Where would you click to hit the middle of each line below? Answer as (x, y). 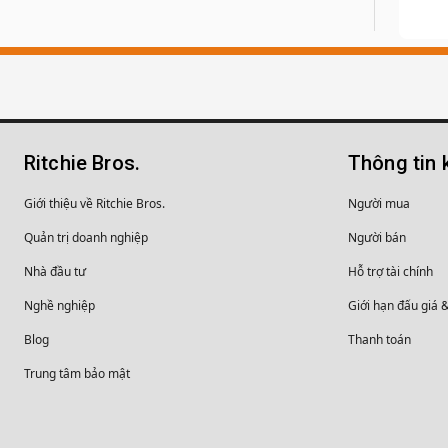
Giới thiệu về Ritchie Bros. (94, 203)
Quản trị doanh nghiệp (86, 237)
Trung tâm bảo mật (77, 373)
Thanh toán (379, 339)
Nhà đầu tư (55, 271)
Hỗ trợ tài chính (390, 271)
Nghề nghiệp (59, 305)
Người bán (377, 237)
